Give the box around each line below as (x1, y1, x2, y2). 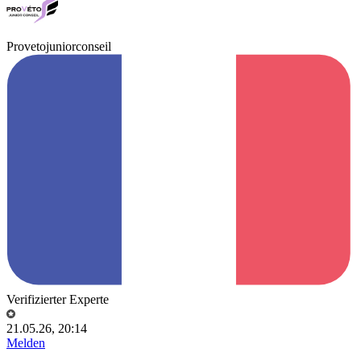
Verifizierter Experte (6, 292, 109, 306)
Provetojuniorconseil (6, 39, 111, 53)
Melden (6, 335, 45, 350)
